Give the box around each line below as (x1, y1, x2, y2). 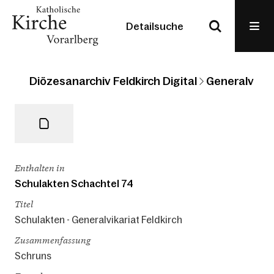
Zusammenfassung (15, 234, 91, 246)
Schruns (15, 250, 51, 261)
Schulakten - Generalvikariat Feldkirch (15, 213, 182, 225)
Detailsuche (126, 20, 183, 32)
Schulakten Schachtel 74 (15, 177, 133, 189)
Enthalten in (15, 161, 65, 174)
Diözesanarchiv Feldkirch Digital (29, 75, 197, 87)
